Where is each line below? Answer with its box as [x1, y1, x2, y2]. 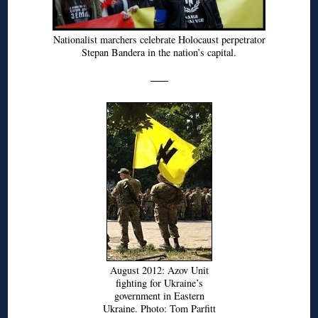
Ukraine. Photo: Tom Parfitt [102, 301, 216, 315]
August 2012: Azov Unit [109, 263, 209, 277]
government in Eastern [114, 288, 204, 302]
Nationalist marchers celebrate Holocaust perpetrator [53, 32, 265, 46]
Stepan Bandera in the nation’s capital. [82, 45, 236, 59]
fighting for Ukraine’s [115, 275, 203, 290]
